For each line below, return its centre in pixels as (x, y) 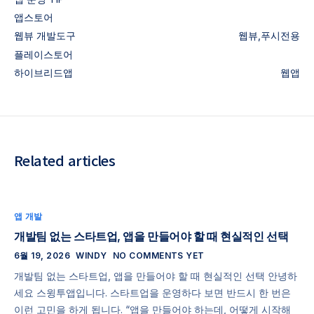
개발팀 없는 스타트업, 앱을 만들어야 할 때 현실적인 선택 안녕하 (156, 275)
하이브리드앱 (43, 72)
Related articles (65, 160)
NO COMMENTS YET (158, 255)
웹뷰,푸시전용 (269, 36)
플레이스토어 (43, 54)
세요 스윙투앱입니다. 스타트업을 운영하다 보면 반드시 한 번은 (152, 292)
